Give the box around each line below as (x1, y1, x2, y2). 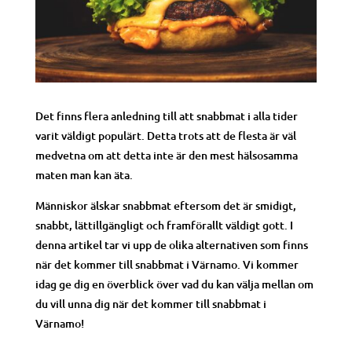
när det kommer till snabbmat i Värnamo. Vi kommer (35, 257, 299, 273)
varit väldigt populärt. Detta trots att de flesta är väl (35, 128, 296, 144)
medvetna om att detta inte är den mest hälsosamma (35, 148, 298, 163)
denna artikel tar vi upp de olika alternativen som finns (35, 237, 308, 253)
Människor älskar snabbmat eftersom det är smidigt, (35, 198, 296, 214)
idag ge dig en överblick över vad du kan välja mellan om (35, 277, 313, 292)
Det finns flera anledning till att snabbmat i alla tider (35, 108, 298, 124)
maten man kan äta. (35, 167, 133, 183)
